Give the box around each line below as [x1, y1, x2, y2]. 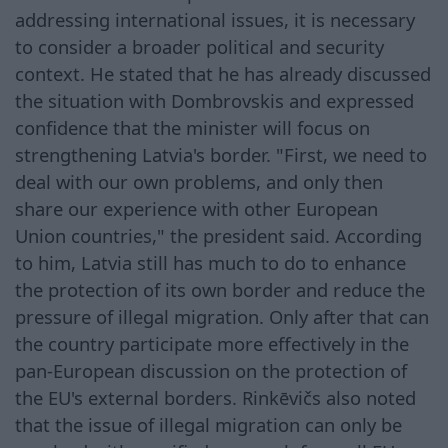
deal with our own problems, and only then [15, 168, 383, 194]
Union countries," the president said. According [15, 222, 422, 248]
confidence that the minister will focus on [15, 114, 370, 140]
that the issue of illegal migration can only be [15, 411, 402, 437]
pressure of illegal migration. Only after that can [15, 303, 429, 329]
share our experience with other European [15, 195, 378, 221]
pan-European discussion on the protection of [15, 357, 407, 383]
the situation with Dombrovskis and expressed [15, 87, 414, 113]
